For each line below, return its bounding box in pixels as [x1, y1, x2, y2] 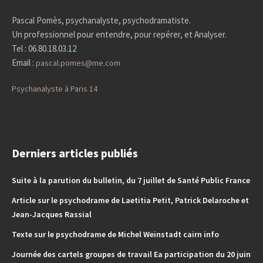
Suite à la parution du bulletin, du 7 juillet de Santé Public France [12, 175, 251, 186]
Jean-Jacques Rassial [12, 209, 92, 220]
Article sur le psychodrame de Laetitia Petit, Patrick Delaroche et [12, 195, 249, 206]
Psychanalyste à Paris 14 [12, 83, 98, 95]
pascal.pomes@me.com [36, 58, 121, 69]
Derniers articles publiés [12, 146, 139, 161]
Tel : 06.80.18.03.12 [12, 43, 77, 55]
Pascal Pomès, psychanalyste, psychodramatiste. [12, 15, 191, 26]
